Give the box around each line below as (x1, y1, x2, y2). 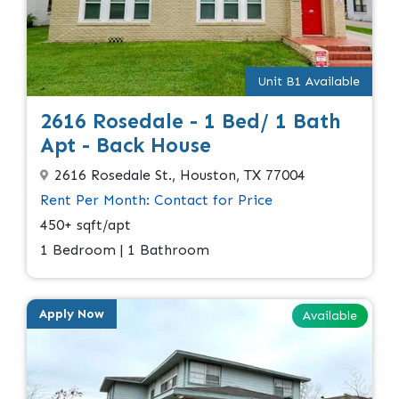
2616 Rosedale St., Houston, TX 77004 (54, 167, 305, 184)
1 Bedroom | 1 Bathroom (40, 241, 209, 259)
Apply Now (39, 306, 104, 322)
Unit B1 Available (257, 74, 360, 90)
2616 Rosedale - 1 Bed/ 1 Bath (40, 109, 341, 134)
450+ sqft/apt (40, 216, 131, 234)
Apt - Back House (40, 133, 211, 159)
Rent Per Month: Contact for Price (40, 191, 273, 209)
